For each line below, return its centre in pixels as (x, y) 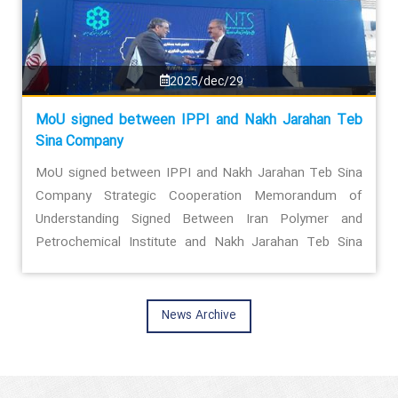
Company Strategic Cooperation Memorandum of (199, 196)
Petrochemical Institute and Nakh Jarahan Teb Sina (199, 242)
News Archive (199, 316)
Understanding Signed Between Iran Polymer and (199, 219)
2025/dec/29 (206, 81)
